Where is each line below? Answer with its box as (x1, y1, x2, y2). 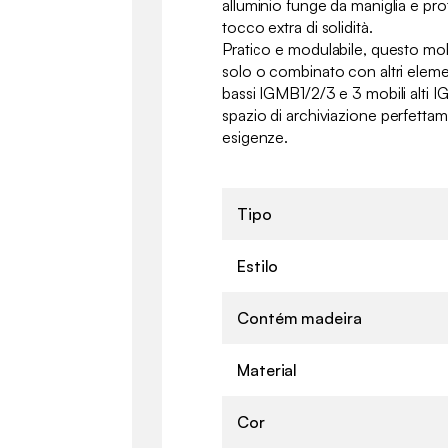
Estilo (237, 256, 279, 277)
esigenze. (222, 127, 289, 148)
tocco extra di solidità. (222, 17, 373, 38)
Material (237, 360, 298, 381)
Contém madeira (237, 308, 362, 329)
